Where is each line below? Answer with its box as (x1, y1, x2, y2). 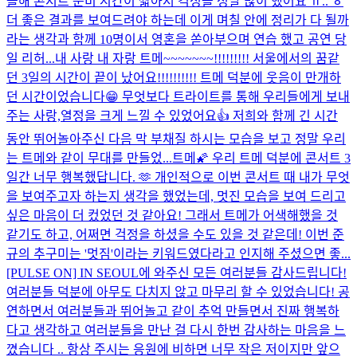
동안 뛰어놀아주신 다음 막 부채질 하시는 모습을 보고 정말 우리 (6, 131, 346, 146)
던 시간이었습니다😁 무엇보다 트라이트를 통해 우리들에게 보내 (6, 89, 350, 104)
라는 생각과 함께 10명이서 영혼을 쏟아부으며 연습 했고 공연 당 (6, 32, 347, 46)
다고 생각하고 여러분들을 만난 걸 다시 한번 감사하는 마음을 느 (6, 323, 346, 337)
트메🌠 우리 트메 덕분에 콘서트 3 (172, 151, 351, 165)
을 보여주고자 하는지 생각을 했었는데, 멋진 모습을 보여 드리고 (6, 189, 346, 203)
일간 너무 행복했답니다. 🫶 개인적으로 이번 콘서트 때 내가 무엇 (6, 170, 350, 184)
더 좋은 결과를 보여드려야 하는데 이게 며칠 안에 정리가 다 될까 (6, 13, 349, 27)
